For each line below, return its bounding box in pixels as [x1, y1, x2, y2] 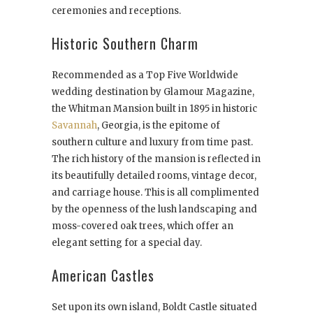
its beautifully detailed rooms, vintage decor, [52, 170, 256, 182]
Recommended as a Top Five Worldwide [52, 69, 238, 82]
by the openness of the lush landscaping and [52, 203, 257, 216]
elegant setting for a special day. [52, 237, 202, 249]
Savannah [52, 119, 97, 132]
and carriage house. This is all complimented [52, 187, 259, 199]
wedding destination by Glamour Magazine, [52, 86, 254, 99]
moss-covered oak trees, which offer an [52, 220, 233, 233]
